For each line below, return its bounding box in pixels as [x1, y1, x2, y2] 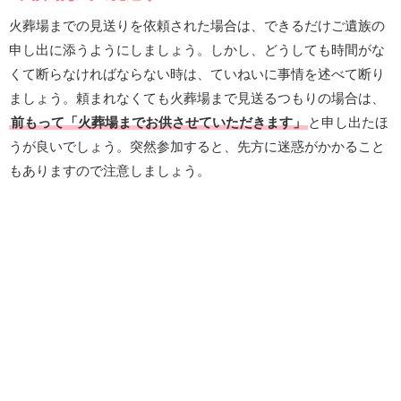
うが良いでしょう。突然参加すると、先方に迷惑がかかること [9, 139, 385, 155]
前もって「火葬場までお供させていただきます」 [11, 115, 306, 131]
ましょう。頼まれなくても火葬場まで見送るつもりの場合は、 [9, 90, 385, 107]
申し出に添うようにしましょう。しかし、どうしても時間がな [9, 42, 385, 58]
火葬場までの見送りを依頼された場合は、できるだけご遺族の [9, 18, 385, 34]
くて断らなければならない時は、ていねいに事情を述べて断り [9, 66, 385, 82]
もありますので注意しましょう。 [9, 163, 210, 179]
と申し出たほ [307, 115, 388, 131]
